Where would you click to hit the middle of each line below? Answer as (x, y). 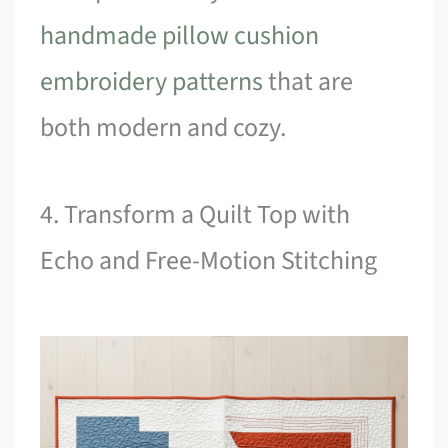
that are (308, 81)
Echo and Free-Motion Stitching (209, 261)
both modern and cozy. (163, 127)
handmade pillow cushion (180, 35)
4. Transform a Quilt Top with (195, 215)
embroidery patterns (152, 81)
